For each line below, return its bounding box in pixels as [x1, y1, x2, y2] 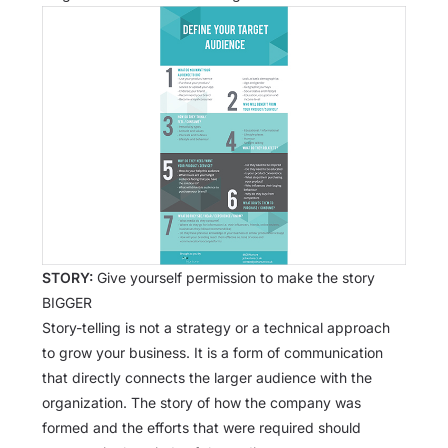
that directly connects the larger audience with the [42, 369, 372, 387]
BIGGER [42, 294, 92, 312]
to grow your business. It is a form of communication [42, 344, 383, 362]
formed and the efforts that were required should [42, 419, 361, 437]
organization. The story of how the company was [42, 394, 361, 412]
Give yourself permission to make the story [97, 269, 375, 287]
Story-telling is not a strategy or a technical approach [42, 319, 390, 337]
